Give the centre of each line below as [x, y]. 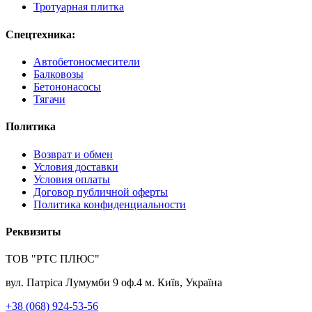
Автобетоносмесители [87, 62]
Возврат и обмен [73, 154]
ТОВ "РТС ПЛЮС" [53, 259]
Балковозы [58, 75]
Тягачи [49, 100]
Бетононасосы [67, 87]
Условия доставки [76, 166]
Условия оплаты [72, 179]
